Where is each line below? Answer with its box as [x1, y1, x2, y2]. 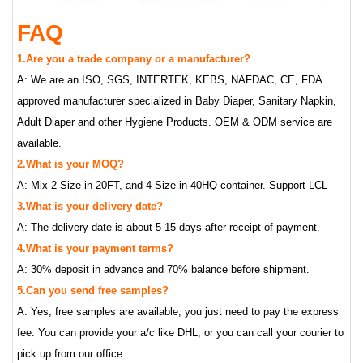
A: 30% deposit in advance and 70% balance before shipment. [17, 263, 310, 275]
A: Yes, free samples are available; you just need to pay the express [17, 305, 339, 318]
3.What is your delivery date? [17, 199, 163, 212]
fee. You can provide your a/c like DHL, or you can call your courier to [17, 326, 344, 339]
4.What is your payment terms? [17, 241, 173, 254]
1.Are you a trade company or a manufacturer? [17, 52, 250, 65]
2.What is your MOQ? [17, 157, 124, 170]
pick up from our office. [17, 347, 126, 360]
